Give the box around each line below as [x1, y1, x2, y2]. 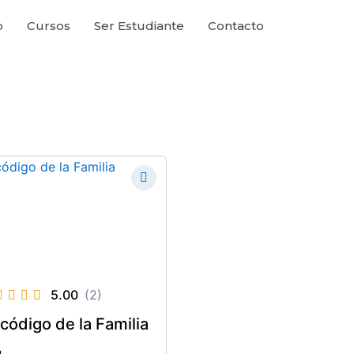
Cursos [26, 18, 70, 33]
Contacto [207, 18, 264, 33]
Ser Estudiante [93, 18, 184, 33]
